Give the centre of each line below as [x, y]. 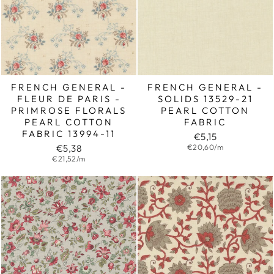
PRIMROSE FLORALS [69, 110]
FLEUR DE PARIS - [69, 98]
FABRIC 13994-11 [69, 133]
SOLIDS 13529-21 [205, 98]
